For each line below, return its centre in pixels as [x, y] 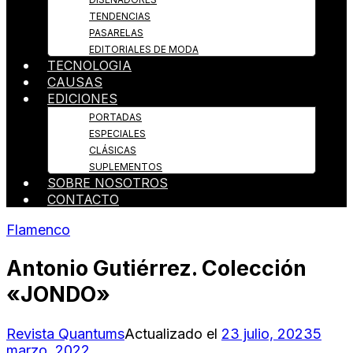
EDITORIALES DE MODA [144, 50]
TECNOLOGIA [89, 66]
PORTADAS [115, 117]
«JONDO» [58, 295]
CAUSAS [75, 82]
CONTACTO [83, 200]
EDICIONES [82, 99]
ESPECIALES [117, 134]
